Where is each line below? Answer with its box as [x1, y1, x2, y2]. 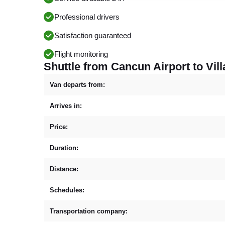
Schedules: [50, 186, 84, 194]
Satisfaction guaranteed [54, 31, 131, 40]
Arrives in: [50, 101, 82, 109]
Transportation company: [50, 207, 128, 215]
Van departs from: [50, 80, 105, 88]
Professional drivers [54, 13, 120, 21]
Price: [50, 123, 68, 131]
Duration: [50, 144, 78, 152]
